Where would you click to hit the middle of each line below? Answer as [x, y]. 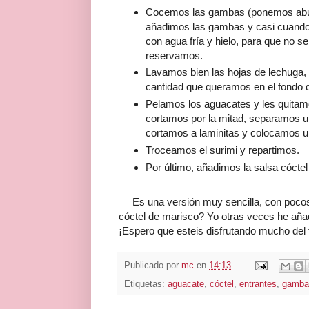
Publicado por [153, 266]
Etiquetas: [146, 284]
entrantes [258, 284]
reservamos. [174, 55]
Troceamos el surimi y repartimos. [222, 150]
